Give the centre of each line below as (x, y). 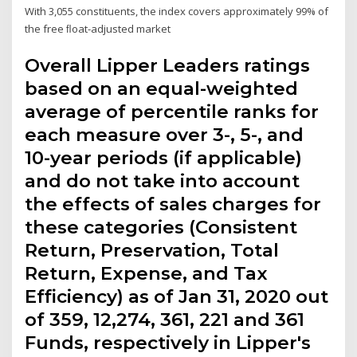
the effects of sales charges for (173, 204)
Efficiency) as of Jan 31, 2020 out (177, 296)
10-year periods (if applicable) (164, 157)
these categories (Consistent (161, 227)
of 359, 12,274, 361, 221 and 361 (165, 319)
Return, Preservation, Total (152, 250)
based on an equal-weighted (162, 88)
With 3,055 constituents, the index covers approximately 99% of (177, 12)
